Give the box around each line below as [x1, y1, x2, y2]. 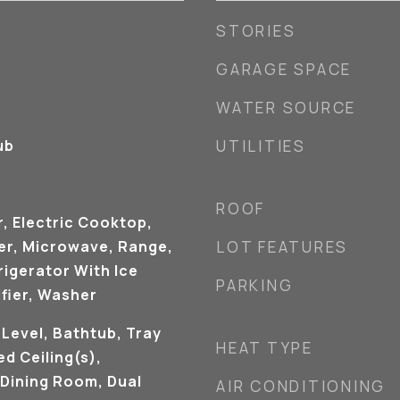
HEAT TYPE [216, 337, 313, 358]
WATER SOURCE [216, 97, 356, 118]
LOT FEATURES [216, 237, 348, 257]
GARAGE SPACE [216, 59, 352, 79]
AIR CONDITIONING [216, 376, 386, 396]
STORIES [216, 21, 296, 41]
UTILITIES [216, 136, 306, 156]
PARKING [216, 275, 294, 296]
